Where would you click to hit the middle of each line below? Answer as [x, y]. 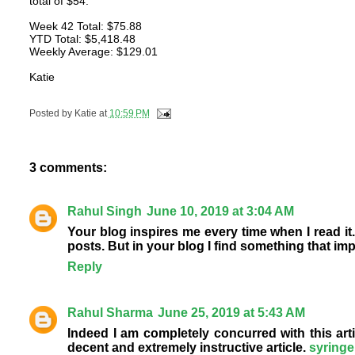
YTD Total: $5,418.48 [82, 38]
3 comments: [68, 168]
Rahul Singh [104, 212]
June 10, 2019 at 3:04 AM [220, 212]
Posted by [52, 113]
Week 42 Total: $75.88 [85, 26]
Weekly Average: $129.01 [93, 51]
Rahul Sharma [110, 313]
